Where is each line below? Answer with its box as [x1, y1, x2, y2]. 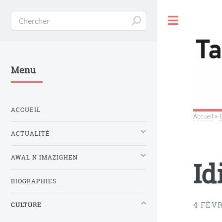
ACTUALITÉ [11, 129, 50, 137]
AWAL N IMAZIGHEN [11, 153, 78, 161]
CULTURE [11, 201, 42, 209]
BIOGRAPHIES [11, 177, 56, 185]
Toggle [189, 16, 209, 25]
